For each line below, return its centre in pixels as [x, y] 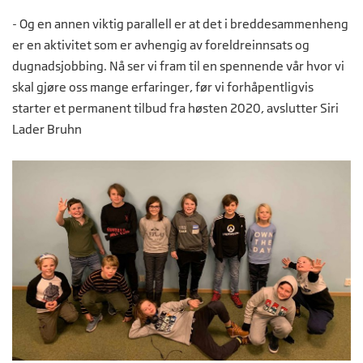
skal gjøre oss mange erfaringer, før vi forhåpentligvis [163, 87]
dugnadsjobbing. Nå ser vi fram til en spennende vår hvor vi [178, 66]
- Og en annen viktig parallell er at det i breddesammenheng [180, 23]
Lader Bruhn [47, 129]
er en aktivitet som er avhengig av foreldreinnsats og [161, 45]
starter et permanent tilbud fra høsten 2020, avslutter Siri [175, 108]
